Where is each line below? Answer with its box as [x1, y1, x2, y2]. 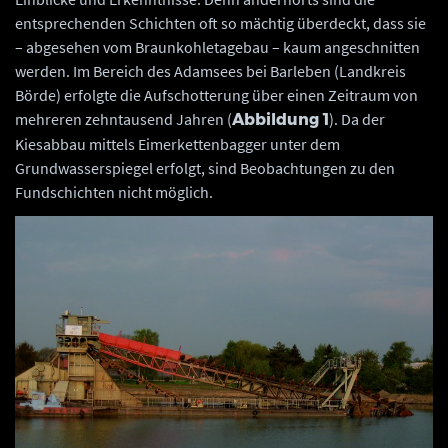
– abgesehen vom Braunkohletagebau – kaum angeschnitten [15, 37, 420, 58]
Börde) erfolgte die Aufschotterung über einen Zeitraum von [15, 85, 418, 106]
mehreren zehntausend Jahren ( [15, 109, 232, 130]
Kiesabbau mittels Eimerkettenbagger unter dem [15, 134, 340, 155]
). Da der [329, 109, 385, 130]
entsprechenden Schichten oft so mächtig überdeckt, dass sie [15, 13, 426, 34]
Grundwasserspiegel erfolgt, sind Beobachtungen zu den [15, 158, 395, 179]
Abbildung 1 [232, 110, 329, 130]
